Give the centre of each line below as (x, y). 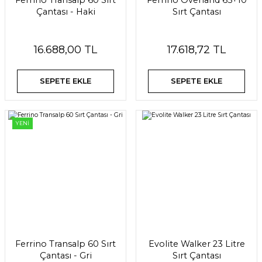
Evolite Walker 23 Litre (196, 244)
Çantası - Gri (65, 255)
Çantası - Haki (65, 12)
